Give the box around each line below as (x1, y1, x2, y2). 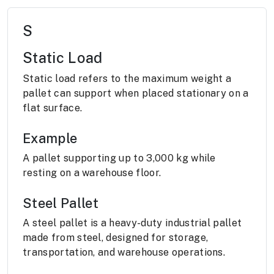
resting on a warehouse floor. (23, 167, 161, 179)
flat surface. (23, 102, 83, 114)
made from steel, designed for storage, (23, 232, 209, 244)
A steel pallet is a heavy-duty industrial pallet (23, 217, 242, 229)
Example (23, 130, 78, 147)
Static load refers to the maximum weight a (23, 73, 232, 85)
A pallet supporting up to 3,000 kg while (23, 152, 216, 165)
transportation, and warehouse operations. (23, 246, 226, 259)
